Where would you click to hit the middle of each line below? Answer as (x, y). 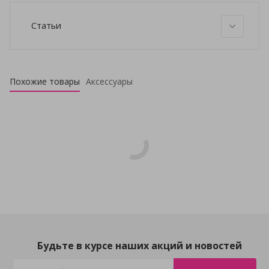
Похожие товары (45, 82)
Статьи (46, 25)
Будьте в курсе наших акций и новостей (139, 245)
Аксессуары (109, 82)
